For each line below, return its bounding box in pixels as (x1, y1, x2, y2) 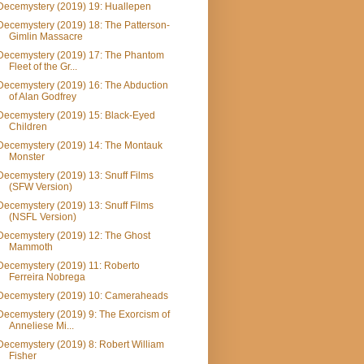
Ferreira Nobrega (8, 271, 85, 284)
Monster (8, 151, 45, 163)
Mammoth (8, 241, 53, 253)
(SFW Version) (8, 181, 72, 193)
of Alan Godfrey (8, 91, 76, 103)
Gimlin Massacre (8, 31, 83, 43)
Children (8, 121, 47, 133)
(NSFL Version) (8, 211, 76, 223)
